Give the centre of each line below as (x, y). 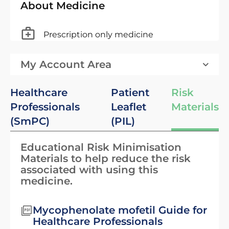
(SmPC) (30, 121)
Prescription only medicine (98, 34)
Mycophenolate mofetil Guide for (120, 210)
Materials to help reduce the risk (106, 158)
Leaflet (128, 107)
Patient (130, 93)
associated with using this (89, 170)
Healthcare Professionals (98, 221)
